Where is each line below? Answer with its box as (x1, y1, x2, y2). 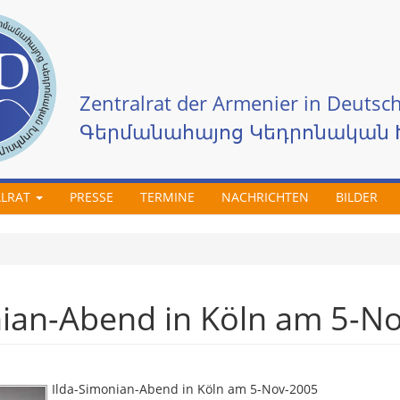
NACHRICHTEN (221, 188, 309, 205)
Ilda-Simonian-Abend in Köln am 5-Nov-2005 (52, 380, 318, 397)
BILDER (335, 188, 378, 205)
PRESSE (69, 188, 113, 205)
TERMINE (139, 188, 195, 205)
